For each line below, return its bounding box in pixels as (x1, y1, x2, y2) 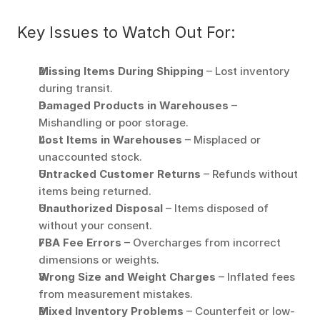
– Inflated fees (216, 270, 295, 284)
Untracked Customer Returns (39, 167, 201, 181)
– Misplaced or (182, 133, 261, 146)
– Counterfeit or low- (184, 304, 295, 318)
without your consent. (39, 219, 155, 232)
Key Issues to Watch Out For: (17, 23, 236, 41)
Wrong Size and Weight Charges (39, 270, 216, 284)
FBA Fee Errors (39, 236, 121, 249)
